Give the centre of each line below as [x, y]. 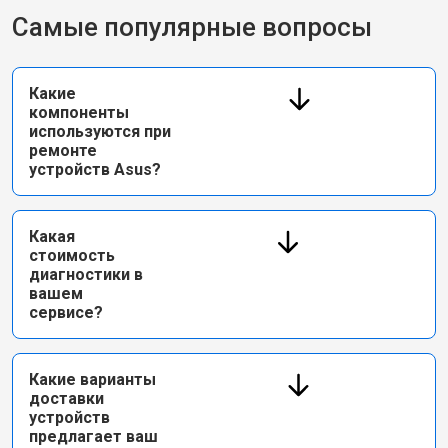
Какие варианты [92, 379]
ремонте [63, 150]
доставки [66, 398]
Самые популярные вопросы [192, 27]
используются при [100, 131]
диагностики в [86, 274]
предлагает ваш [93, 436]
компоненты [79, 112]
